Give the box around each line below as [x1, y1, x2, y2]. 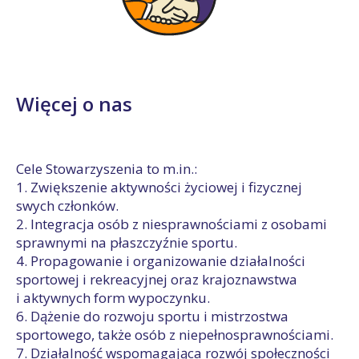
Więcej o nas [16, 91, 132, 117]
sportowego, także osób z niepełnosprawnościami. [16, 325, 333, 344]
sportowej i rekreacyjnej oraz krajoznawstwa [16, 270, 297, 288]
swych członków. [16, 196, 119, 215]
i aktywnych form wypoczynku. [16, 288, 210, 307]
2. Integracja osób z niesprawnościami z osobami [16, 215, 327, 233]
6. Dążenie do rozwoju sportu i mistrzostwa [16, 307, 288, 325]
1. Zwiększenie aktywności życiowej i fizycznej [16, 178, 302, 196]
